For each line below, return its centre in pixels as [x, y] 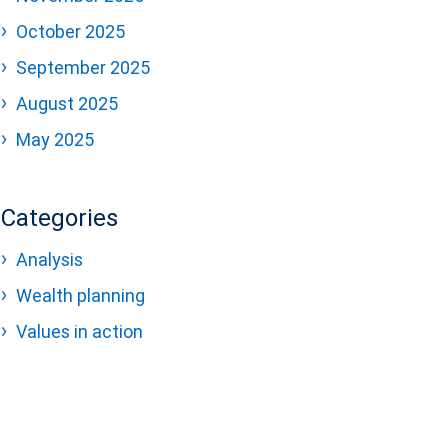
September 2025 [83, 67]
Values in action [79, 331]
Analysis [49, 259]
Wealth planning [80, 295]
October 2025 [70, 31]
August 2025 [67, 103]
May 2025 [55, 139]
